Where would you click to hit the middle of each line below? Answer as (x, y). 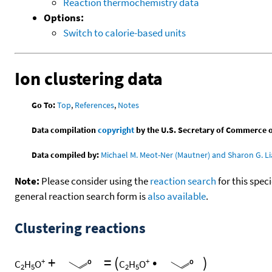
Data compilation (65, 130)
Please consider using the (95, 181)
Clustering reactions (80, 228)
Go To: (44, 105)
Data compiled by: (66, 155)
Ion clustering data (89, 78)
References (95, 105)
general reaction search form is (81, 196)
